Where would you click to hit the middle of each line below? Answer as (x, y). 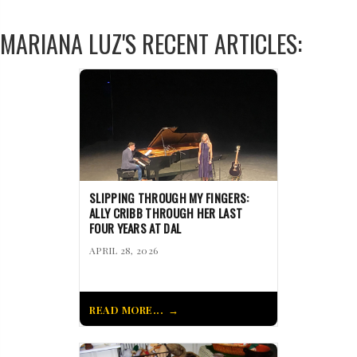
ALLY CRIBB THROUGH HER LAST (166, 213)
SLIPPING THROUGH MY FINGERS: (169, 198)
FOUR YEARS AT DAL (135, 228)
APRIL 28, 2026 (124, 251)
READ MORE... (126, 310)
